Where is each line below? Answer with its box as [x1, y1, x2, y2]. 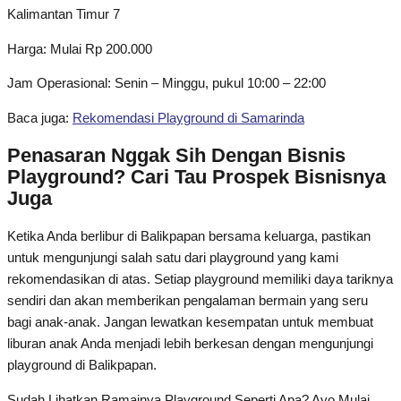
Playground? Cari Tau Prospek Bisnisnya [7, 166, 386, 189]
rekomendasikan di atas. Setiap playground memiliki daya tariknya [7, 272, 393, 287]
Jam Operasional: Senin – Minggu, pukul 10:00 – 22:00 [7, 76, 326, 91]
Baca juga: [7, 111, 73, 126]
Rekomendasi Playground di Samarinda [73, 111, 304, 126]
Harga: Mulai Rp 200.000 [7, 41, 152, 56]
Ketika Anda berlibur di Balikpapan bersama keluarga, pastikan [7, 229, 371, 244]
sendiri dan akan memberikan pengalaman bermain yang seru [7, 294, 368, 309]
